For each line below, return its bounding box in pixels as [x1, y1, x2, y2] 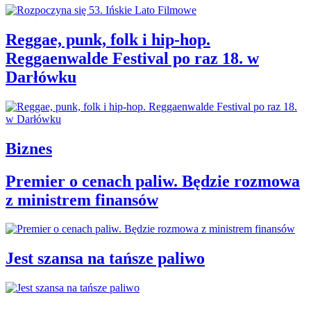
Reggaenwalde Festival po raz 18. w [6, 49, 259, 67]
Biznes [6, 139, 52, 158]
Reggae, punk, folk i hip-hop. [6, 30, 210, 49]
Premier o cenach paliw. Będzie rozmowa [6, 171, 300, 190]
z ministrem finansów [6, 190, 158, 209]
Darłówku [6, 67, 76, 86]
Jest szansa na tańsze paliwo [6, 249, 205, 268]
